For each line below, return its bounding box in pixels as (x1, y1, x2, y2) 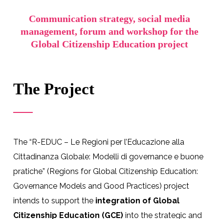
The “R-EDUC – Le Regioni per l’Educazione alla (13, 137, 184, 147)
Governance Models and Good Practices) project (13, 181, 189, 191)
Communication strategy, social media (28, 13, 190, 24)
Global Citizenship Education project (30, 38, 188, 49)
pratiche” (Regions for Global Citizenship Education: (13, 166, 198, 176)
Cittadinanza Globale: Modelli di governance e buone (13, 152, 203, 161)
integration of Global (95, 196, 179, 205)
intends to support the (13, 196, 95, 205)
